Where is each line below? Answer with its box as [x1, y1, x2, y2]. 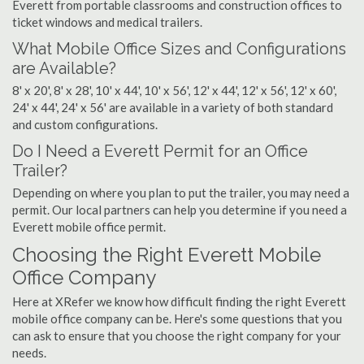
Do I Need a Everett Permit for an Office [12, 141, 308, 161]
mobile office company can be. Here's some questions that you [12, 311, 342, 326]
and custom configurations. [12, 117, 158, 132]
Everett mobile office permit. [12, 219, 166, 234]
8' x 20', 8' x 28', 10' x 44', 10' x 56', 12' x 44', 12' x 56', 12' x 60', [12, 83, 336, 97]
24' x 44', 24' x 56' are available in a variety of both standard [12, 100, 333, 115]
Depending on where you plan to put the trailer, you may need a [12, 185, 349, 200]
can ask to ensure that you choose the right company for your [12, 328, 341, 343]
